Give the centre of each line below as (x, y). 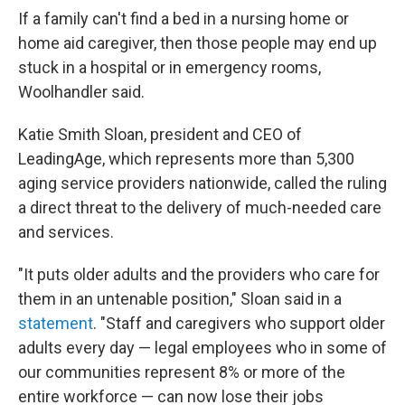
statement (56, 323)
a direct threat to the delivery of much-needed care (200, 207)
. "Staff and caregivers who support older (239, 323)
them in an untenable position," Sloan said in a (180, 299)
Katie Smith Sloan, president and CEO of (160, 134)
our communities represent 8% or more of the (182, 372)
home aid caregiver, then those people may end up (198, 43)
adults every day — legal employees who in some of (202, 348)
